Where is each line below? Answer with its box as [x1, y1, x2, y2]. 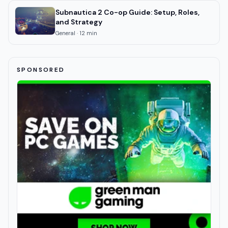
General [55, 30, 75, 37]
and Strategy [55, 17, 102, 27]
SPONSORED [17, 66, 65, 74]
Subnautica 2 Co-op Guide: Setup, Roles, [55, 8, 199, 17]
